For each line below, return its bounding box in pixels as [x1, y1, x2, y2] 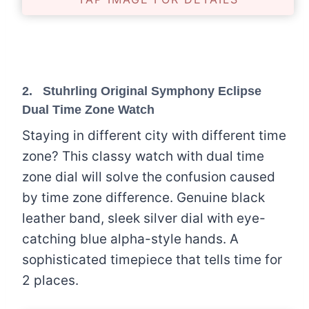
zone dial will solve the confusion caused [22, 169, 275, 186]
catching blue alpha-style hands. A [22, 231, 239, 248]
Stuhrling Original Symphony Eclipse [43, 84, 261, 99]
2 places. [22, 272, 79, 289]
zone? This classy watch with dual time [22, 148, 264, 165]
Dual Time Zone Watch [22, 103, 154, 117]
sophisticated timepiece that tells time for [22, 252, 282, 268]
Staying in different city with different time [22, 128, 286, 144]
